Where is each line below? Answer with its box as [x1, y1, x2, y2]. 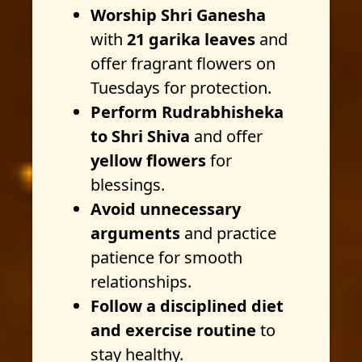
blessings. [90, 174, 165, 196]
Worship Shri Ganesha [90, 4, 266, 26]
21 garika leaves [127, 28, 255, 50]
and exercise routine [90, 319, 256, 341]
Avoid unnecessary [90, 198, 241, 220]
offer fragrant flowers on [90, 53, 276, 74]
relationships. [90, 271, 192, 293]
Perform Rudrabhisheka [90, 101, 284, 123]
